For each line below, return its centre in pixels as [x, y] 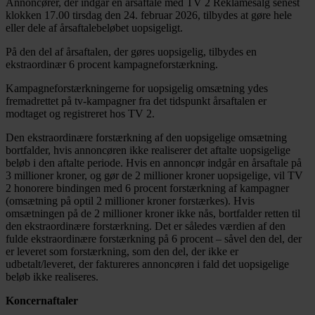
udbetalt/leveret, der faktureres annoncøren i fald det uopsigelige [147, 264]
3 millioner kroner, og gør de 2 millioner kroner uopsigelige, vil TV [154, 176]
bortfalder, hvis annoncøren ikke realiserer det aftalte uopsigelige [148, 150]
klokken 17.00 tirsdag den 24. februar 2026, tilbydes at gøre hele [149, 15]
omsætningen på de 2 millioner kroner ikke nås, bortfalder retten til [153, 214]
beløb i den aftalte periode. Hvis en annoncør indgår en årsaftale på [154, 163]
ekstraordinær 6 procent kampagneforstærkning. [112, 65]
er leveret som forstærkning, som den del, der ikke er [122, 252]
